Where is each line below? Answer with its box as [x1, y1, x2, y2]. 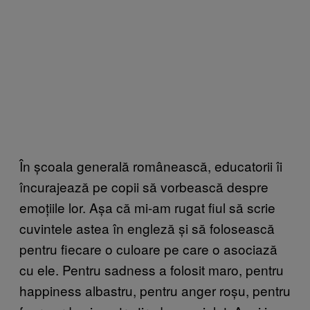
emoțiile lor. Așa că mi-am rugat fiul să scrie [19, 197, 275, 217]
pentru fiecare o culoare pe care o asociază [19, 239, 277, 258]
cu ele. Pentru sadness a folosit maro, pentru [19, 259, 284, 279]
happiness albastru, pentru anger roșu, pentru [19, 280, 291, 300]
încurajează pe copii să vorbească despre [19, 176, 268, 196]
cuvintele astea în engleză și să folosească [19, 218, 275, 237]
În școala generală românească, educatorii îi [19, 156, 282, 175]
